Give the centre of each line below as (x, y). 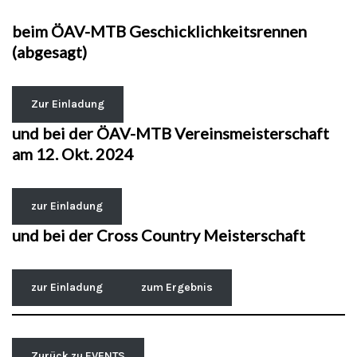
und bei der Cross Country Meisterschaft (159, 235)
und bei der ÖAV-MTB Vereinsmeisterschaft (171, 133)
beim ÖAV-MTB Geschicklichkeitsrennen (159, 31)
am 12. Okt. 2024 (73, 154)
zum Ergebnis (177, 287)
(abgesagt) (49, 52)
